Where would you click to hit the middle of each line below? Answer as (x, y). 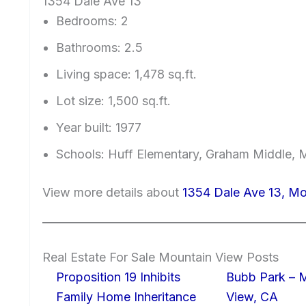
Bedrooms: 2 (92, 20)
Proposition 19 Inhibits (118, 277)
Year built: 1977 (99, 127)
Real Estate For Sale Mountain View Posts (161, 257)
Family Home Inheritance (126, 296)
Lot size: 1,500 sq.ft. (113, 100)
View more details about (112, 192)
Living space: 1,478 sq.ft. (126, 74)
